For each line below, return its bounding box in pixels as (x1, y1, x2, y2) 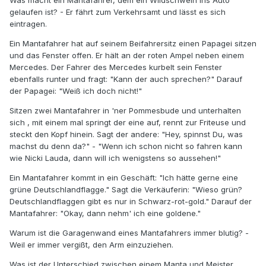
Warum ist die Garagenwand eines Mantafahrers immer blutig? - (9, 228, 249, 238)
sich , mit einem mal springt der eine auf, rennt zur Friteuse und (9, 118, 246, 128)
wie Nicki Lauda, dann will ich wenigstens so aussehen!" (9, 153, 221, 163)
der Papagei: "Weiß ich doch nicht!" (9, 86, 142, 96)
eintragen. (9, 19, 47, 29)
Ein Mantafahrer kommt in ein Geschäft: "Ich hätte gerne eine (9, 173, 238, 183)
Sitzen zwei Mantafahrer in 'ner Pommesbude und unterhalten (9, 106, 241, 116)
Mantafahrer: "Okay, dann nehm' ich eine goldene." (9, 208, 201, 218)
